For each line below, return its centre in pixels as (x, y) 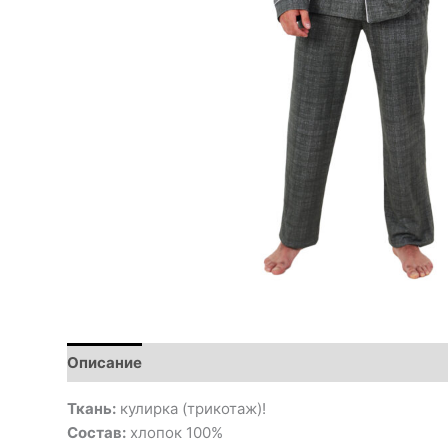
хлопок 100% (174, 432)
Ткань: (91, 408)
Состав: (96, 432)
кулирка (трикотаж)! (191, 408)
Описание (104, 362)
